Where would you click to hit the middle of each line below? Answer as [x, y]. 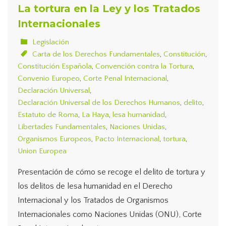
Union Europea [42, 151]
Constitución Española [55, 66]
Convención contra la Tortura [144, 66]
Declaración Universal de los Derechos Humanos [99, 102]
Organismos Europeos [54, 139]
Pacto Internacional [127, 139]
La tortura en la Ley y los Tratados [109, 8]
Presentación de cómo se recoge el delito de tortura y [111, 172]
